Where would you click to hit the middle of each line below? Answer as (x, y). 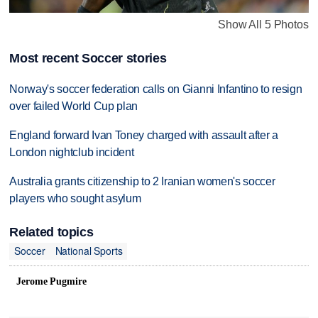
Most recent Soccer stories (88, 58)
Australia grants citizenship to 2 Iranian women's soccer (142, 181)
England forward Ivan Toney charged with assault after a (144, 135)
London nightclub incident (72, 152)
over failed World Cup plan (74, 106)
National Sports (89, 251)
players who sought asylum (75, 198)
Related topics (51, 232)
